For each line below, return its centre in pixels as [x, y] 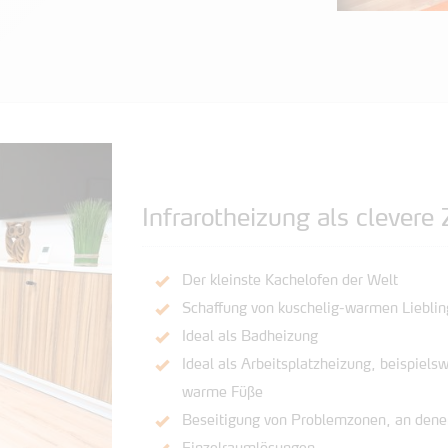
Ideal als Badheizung [249, 337]
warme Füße [222, 393]
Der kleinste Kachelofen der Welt [289, 281]
